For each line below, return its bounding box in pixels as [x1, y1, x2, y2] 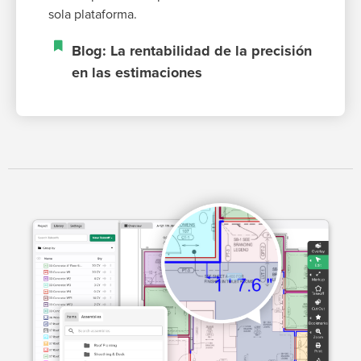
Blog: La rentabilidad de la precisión [71, 41, 312, 60]
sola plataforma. [48, 6, 137, 23]
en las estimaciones [71, 63, 202, 81]
